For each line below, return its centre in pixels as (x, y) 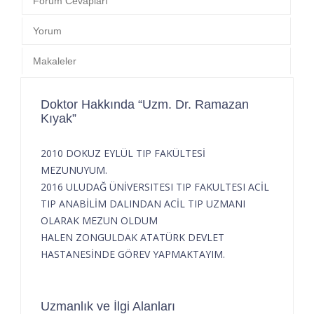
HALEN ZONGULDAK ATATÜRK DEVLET (132, 237)
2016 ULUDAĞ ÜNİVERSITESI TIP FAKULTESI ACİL (155, 186)
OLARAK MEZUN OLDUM (99, 220)
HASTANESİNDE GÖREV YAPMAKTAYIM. (133, 254)
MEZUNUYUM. (74, 170)
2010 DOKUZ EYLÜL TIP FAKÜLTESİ (123, 153)
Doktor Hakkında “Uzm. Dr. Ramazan (145, 104)
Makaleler (55, 61)
